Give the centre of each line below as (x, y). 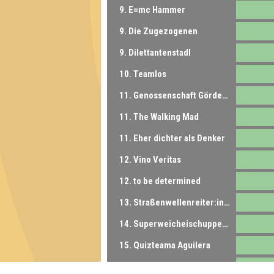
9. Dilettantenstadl (155, 52)
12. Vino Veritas (150, 159)
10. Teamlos (143, 74)
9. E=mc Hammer (152, 9)
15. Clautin (140, 266)
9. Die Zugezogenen (158, 31)
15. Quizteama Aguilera (165, 245)
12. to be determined (160, 181)
